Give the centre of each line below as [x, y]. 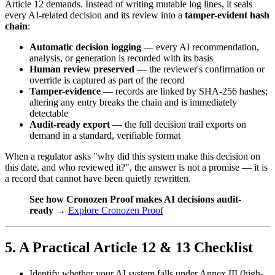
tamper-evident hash [227, 15]
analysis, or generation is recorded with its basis [121, 58]
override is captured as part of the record [107, 80]
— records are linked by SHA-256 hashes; [184, 91]
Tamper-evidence [65, 91]
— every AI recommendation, [200, 47]
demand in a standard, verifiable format [105, 135]
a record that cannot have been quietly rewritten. [98, 178]
